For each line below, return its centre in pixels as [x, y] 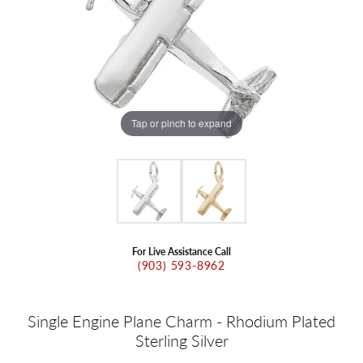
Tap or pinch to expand [181, 123]
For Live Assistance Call [181, 251]
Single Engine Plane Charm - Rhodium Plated [181, 320]
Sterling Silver [181, 340]
